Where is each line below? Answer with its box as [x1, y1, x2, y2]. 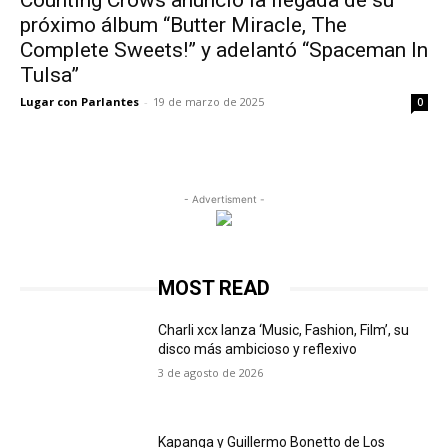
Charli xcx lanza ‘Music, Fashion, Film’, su [158, 322, 410, 338]
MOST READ [158, 276, 270, 300]
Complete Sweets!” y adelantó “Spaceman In [20, 38, 428, 62]
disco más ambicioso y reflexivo [158, 341, 358, 357]
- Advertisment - [183, 193, 265, 205]
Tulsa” [20, 63, 79, 87]
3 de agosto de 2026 [158, 365, 264, 380]
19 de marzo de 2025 [153, 94, 264, 109]
